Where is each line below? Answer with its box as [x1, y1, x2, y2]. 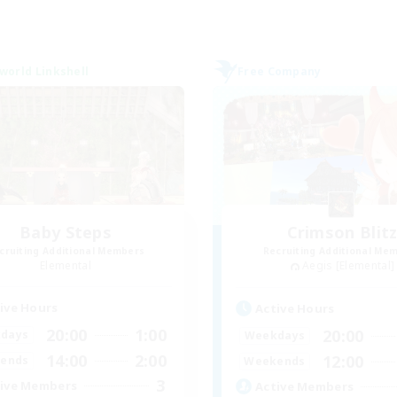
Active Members [255, 378, 354, 395]
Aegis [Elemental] [302, 257, 395, 273]
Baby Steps [19, 221, 112, 243]
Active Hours [255, 300, 335, 316]
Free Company [237, 63, 322, 79]
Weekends [244, 354, 306, 370]
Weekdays [244, 328, 306, 344]
